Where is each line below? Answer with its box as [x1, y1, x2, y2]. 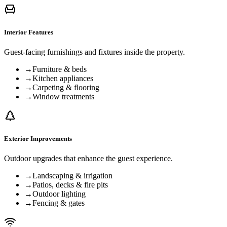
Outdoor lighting [32, 190, 86, 199]
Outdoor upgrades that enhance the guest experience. [4, 154, 173, 163]
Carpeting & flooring [32, 83, 99, 92]
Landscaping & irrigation [32, 171, 112, 180]
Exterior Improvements [4, 135, 72, 143]
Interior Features [4, 28, 53, 36]
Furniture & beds [32, 64, 87, 73]
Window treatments [32, 92, 94, 101]
